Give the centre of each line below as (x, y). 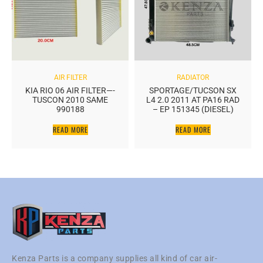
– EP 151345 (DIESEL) (193, 109)
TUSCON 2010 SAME (70, 100)
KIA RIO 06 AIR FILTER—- (70, 91)
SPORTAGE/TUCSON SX (193, 91)
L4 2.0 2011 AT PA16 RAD (193, 100)
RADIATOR (193, 78)
